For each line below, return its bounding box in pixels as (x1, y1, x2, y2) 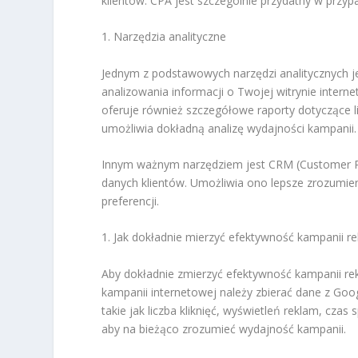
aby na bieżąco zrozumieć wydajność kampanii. (101, 320, 347, 336)
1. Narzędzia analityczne (101, 29, 227, 45)
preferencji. (101, 193, 160, 209)
